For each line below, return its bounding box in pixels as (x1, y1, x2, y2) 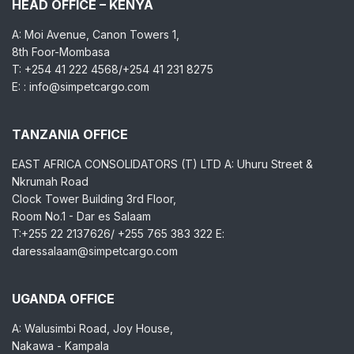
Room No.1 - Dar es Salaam (12, 209, 151, 223)
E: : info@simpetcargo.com (12, 80, 149, 93)
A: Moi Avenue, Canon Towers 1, (12, 28, 179, 41)
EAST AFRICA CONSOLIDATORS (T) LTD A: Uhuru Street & (12, 157, 313, 171)
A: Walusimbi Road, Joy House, (12, 322, 173, 335)
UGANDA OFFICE (12, 291, 115, 307)
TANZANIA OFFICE (12, 126, 128, 142)
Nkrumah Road (12, 175, 88, 188)
